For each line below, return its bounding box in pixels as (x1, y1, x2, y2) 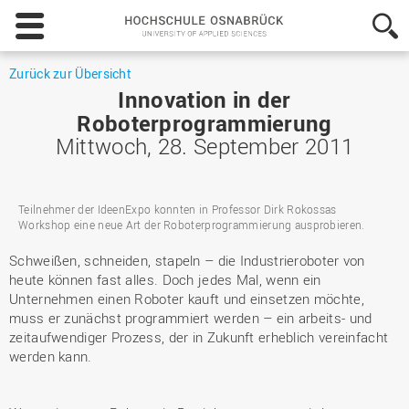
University (318, 64, 376, 81)
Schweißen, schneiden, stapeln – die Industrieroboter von (9, 251, 365, 269)
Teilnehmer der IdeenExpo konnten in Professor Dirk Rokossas (18, 202, 337, 216)
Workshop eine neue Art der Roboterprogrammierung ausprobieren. (18, 217, 365, 232)
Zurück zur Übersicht (9, 65, 131, 82)
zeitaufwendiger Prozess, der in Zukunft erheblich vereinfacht (9, 328, 389, 346)
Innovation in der (118, 85, 291, 114)
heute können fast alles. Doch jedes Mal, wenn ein (9, 270, 321, 288)
